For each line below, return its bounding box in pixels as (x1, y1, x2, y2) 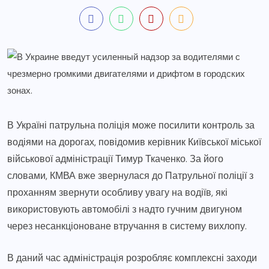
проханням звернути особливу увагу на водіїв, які (7, 186, 228, 199)
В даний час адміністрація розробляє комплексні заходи (7, 251, 257, 264)
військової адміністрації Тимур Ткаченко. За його (7, 152, 223, 165)
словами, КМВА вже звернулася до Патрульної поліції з (7, 169, 253, 182)
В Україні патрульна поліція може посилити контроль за (7, 118, 255, 131)
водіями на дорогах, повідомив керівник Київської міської (7, 135, 261, 148)
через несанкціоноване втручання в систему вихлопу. (7, 219, 247, 232)
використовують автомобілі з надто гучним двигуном (7, 202, 242, 216)
